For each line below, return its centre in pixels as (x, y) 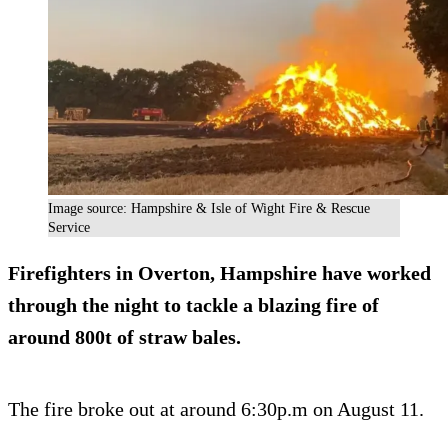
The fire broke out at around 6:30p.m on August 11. (216, 409)
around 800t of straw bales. (124, 337)
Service (69, 227)
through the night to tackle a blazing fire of (193, 305)
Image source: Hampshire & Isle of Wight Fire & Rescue (209, 208)
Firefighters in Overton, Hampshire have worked (219, 273)
